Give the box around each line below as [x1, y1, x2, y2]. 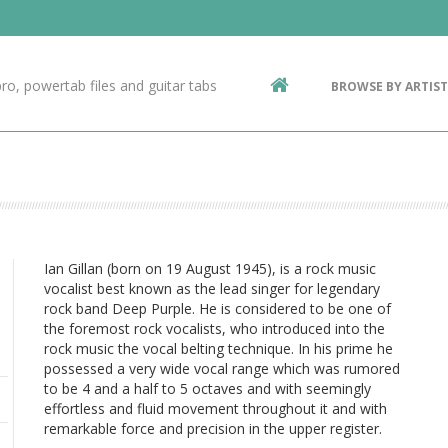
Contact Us [44, 16, 177, 49]
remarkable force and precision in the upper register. [44, 419, 382, 438]
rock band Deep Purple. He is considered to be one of [44, 299, 391, 318]
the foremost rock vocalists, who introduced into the [44, 319, 385, 338]
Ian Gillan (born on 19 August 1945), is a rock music [44, 259, 376, 278]
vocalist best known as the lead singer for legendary [44, 279, 380, 298]
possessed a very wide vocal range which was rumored [44, 359, 400, 378]
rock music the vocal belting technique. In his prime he [44, 339, 393, 358]
